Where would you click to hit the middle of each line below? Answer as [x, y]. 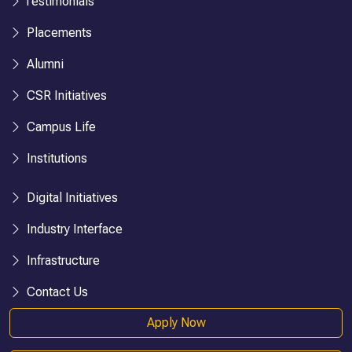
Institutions [55, 158]
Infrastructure [62, 260]
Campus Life [60, 126]
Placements [58, 32]
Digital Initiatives [71, 197]
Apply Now [176, 322]
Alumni [44, 64]
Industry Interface [73, 229]
